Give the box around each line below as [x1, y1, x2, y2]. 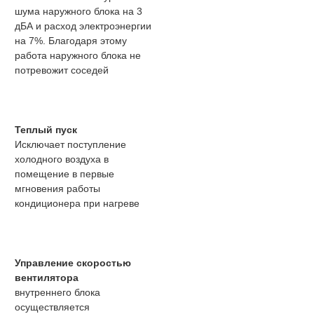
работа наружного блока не [15, 50, 141, 62]
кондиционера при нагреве [15, 198, 139, 210]
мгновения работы [15, 183, 100, 195]
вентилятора [15, 272, 78, 284]
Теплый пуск [15, 124, 77, 136]
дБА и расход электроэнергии [15, 20, 151, 32]
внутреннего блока [15, 287, 100, 299]
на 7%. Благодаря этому [15, 35, 127, 47]
